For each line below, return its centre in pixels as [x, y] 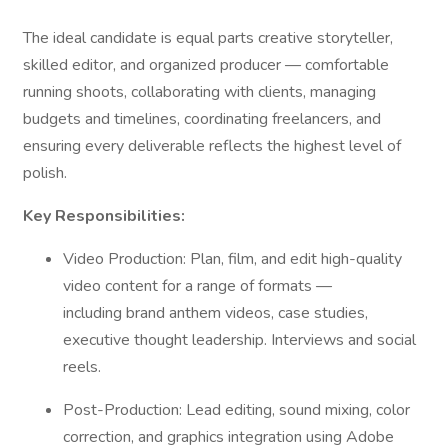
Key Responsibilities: [104, 216]
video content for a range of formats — [197, 286]
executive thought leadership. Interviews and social [239, 340]
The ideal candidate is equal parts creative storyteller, [208, 38]
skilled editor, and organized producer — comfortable [206, 65]
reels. [84, 367]
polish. [47, 173]
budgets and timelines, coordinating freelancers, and [202, 119]
